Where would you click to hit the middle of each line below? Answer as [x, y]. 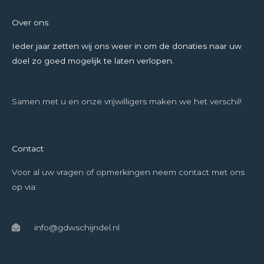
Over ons [30, 22]
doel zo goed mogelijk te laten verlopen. [93, 60]
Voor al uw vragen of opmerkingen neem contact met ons [128, 172]
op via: [24, 187]
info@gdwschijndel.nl [77, 227]
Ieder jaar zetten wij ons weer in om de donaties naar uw [127, 46]
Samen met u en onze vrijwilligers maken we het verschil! [127, 101]
